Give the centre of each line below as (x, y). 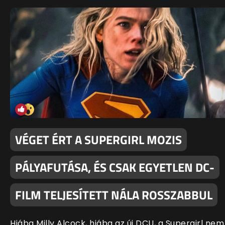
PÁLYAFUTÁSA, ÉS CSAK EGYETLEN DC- (115, 167)
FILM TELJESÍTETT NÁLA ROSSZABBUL (114, 195)
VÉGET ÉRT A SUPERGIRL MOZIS (98, 140)
